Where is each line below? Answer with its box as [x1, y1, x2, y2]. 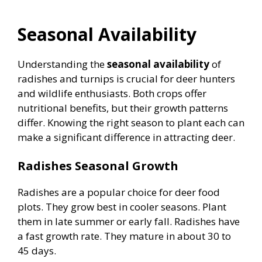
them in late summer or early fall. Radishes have [18, 215, 240, 229]
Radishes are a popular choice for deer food [18, 185, 220, 199]
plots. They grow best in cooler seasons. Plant [18, 200, 226, 214]
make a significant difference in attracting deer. [18, 130, 235, 144]
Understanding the [18, 57, 107, 71]
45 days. [18, 244, 56, 258]
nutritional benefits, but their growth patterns [18, 101, 228, 115]
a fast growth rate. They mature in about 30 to [18, 229, 231, 243]
